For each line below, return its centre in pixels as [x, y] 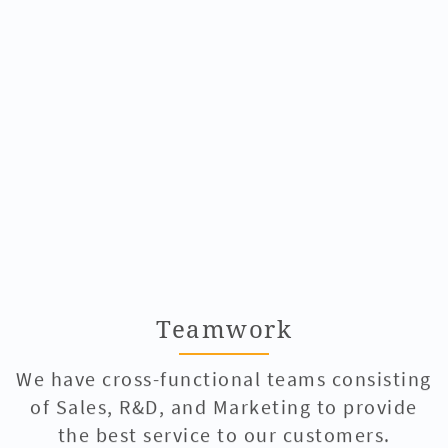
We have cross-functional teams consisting [224, 378]
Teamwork [224, 328]
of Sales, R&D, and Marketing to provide [224, 406]
